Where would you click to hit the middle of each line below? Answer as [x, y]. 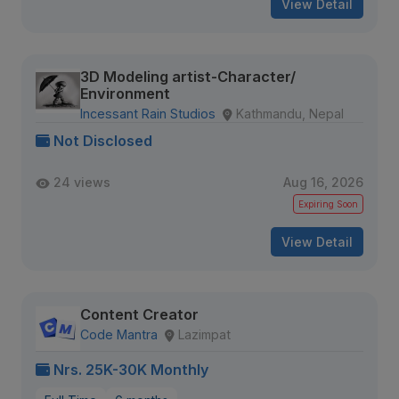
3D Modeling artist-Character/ [188, 77]
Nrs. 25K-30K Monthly [131, 370]
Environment [125, 94]
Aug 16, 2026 [323, 182]
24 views [82, 182]
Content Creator [139, 314]
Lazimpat [204, 334]
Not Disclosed [103, 141]
